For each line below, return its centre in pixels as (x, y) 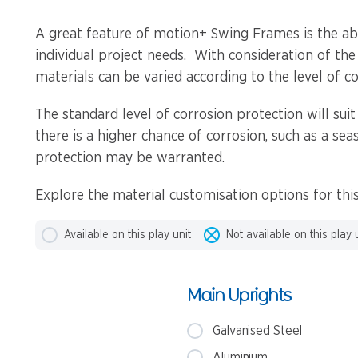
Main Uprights (239, 294)
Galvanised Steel (257, 331)
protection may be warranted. (130, 158)
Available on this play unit (127, 235)
